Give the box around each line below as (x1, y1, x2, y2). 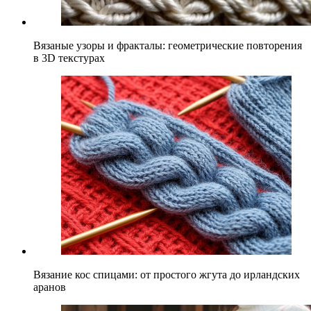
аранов (33, 280, 66, 293)
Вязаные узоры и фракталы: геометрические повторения (33, 39, 302, 51)
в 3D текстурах (33, 51, 105, 64)
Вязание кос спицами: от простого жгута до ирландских (33, 268, 300, 280)
